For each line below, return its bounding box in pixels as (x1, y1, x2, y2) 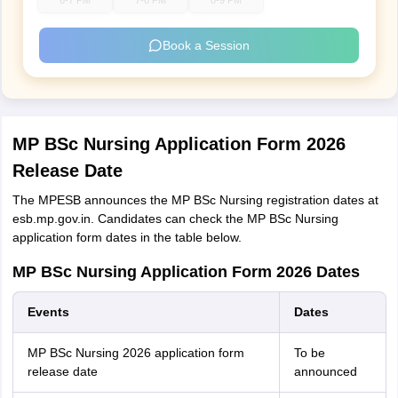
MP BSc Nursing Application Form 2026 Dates (12, 263, 360, 281)
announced (293, 364, 357, 378)
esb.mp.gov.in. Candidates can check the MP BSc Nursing (12, 211, 338, 226)
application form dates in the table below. (12, 230, 242, 244)
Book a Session (163, 37, 250, 52)
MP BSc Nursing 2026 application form (27, 346, 244, 360)
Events (27, 305, 69, 319)
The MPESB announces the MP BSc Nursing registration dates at (12, 193, 378, 207)
